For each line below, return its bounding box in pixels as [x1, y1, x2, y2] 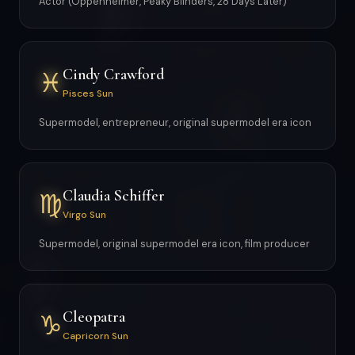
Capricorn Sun [63, 329, 128, 342]
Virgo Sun [63, 208, 106, 221]
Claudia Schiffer [63, 185, 165, 205]
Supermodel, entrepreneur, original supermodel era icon [39, 116, 311, 129]
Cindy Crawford [63, 64, 164, 84]
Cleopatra [63, 307, 125, 326]
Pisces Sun [63, 86, 113, 100]
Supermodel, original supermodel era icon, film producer [39, 237, 310, 250]
